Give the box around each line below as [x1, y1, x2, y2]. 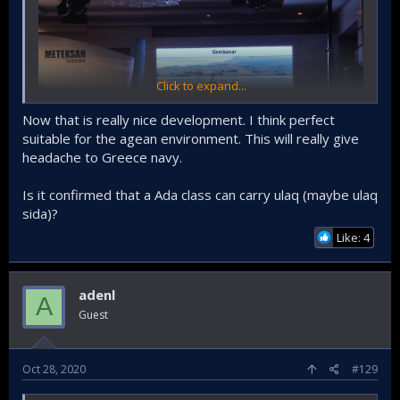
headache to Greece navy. [22, 147, 182, 166]
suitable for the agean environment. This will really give [22, 129, 359, 147]
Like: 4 [337, 229, 370, 246]
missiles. [38, 223, 85, 239]
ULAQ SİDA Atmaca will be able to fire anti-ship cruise [38, 207, 323, 223]
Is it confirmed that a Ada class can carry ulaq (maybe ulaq [22, 185, 378, 204]
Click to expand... [155, 78, 246, 94]
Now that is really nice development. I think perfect [22, 110, 335, 129]
